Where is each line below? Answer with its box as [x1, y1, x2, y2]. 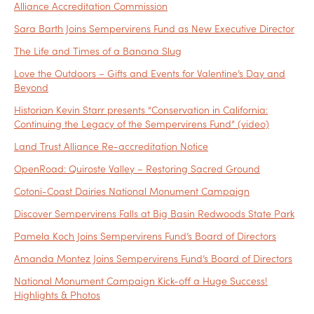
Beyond [14, 80, 48, 95]
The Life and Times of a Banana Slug [14, 43, 182, 58]
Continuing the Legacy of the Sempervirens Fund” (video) [14, 116, 269, 131]
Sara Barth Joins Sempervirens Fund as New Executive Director [14, 21, 294, 36]
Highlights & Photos [14, 287, 100, 302]
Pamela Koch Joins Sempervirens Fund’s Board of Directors [14, 228, 276, 243]
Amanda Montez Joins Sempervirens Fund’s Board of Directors [14, 251, 292, 266]
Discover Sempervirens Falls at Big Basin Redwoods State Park [14, 206, 294, 221]
